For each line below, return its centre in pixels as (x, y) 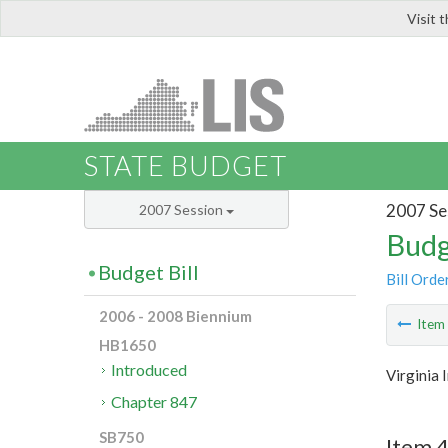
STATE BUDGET (185, 166)
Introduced (149, 370)
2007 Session (182, 210)
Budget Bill (148, 272)
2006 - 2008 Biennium (175, 316)
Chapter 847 (154, 402)
